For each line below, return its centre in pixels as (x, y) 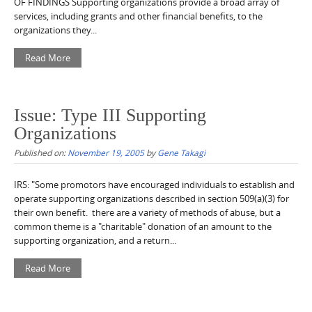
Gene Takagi (181, 153)
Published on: (41, 153)
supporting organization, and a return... (95, 241)
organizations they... (55, 30)
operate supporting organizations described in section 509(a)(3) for (151, 199)
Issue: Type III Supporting (110, 116)
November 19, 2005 (106, 153)
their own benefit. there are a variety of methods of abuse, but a (147, 213)
